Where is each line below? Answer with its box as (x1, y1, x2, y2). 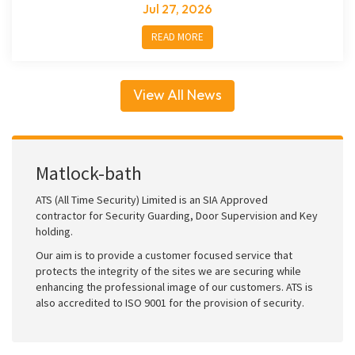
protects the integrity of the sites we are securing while (36, 264, 301, 278)
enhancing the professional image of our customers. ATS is (36, 280, 313, 294)
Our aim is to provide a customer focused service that (36, 248, 292, 262)
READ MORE (151, 30, 204, 44)
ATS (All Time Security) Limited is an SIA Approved (36, 193, 268, 207)
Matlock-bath (36, 161, 142, 185)
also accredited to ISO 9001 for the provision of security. (36, 296, 304, 310)
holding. (36, 224, 73, 239)
